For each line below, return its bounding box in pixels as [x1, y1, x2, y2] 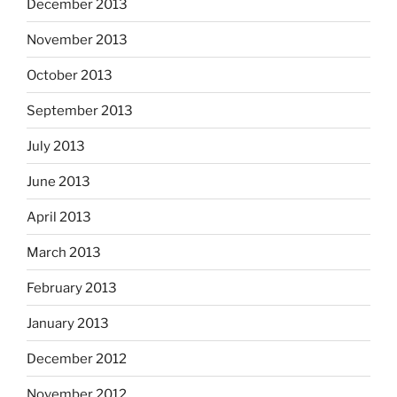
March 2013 [27, 244, 101, 261]
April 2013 [27, 208, 91, 225]
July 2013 [27, 137, 85, 154]
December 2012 [27, 350, 127, 367]
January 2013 [27, 315, 109, 331]
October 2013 [27, 66, 113, 83]
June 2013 [27, 173, 90, 190]
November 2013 [27, 31, 128, 48]
